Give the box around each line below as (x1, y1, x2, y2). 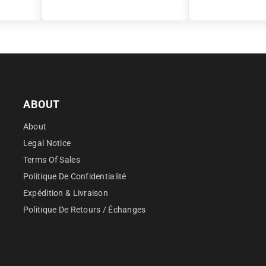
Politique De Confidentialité (23, 171, 126, 181)
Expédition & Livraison (23, 188, 109, 198)
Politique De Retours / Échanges (23, 204, 146, 214)
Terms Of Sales (23, 154, 80, 164)
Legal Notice (23, 138, 71, 148)
